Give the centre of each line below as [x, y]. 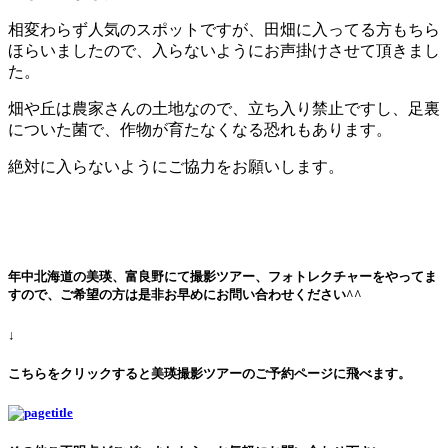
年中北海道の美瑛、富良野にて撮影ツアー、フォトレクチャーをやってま [222, 277]
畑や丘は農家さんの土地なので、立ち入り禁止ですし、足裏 [224, 109]
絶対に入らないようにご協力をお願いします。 [176, 167]
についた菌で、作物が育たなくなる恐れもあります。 [200, 130]
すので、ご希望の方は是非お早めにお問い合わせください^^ [185, 295]
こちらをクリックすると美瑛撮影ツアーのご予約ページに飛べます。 [209, 373]
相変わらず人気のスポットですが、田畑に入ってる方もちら [224, 30]
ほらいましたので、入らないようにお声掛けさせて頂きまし [224, 51]
